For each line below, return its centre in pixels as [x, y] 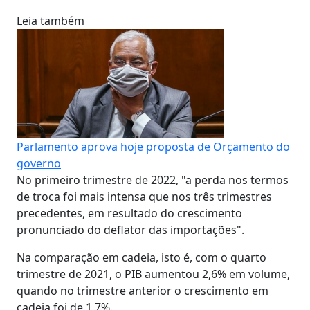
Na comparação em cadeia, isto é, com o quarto [142, 257]
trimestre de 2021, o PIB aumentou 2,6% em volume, [153, 274]
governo [39, 163]
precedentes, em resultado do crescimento [129, 213]
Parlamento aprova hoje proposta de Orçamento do [153, 146]
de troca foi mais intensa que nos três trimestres [144, 196]
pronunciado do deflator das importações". [130, 229]
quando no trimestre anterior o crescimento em [143, 290]
